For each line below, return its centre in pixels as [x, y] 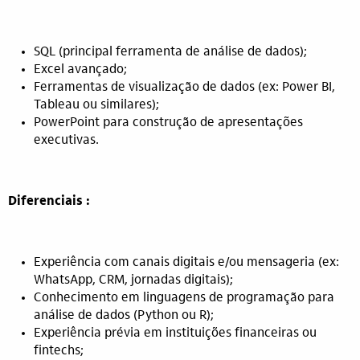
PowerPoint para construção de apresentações [168, 123]
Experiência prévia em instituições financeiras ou [175, 333]
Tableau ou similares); [96, 105]
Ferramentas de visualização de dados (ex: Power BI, [184, 88]
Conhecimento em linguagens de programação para [184, 298]
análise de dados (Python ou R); [124, 316]
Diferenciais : [49, 202]
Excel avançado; [80, 70]
